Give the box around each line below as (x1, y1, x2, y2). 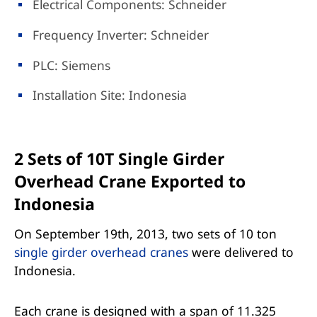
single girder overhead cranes (13, 243, 188, 260)
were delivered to (188, 243, 294, 260)
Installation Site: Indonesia (33, 86, 188, 104)
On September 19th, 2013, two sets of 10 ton (13, 224, 277, 242)
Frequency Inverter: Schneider (33, 25, 209, 43)
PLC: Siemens (33, 56, 111, 74)
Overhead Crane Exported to (13, 170, 246, 193)
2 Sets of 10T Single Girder (13, 147, 224, 171)
